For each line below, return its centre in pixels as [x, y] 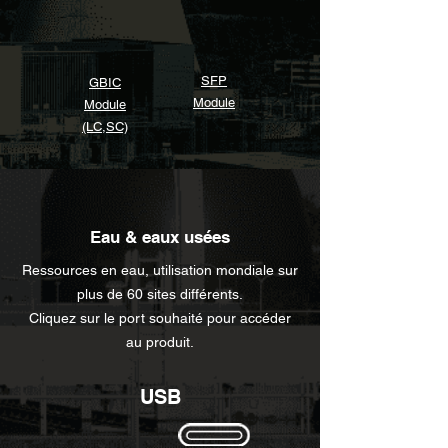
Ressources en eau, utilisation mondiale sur [160, 270]
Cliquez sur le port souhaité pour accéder [160, 318]
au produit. [160, 342]
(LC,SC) [105, 126]
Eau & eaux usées [160, 237]
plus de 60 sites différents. [160, 294]
